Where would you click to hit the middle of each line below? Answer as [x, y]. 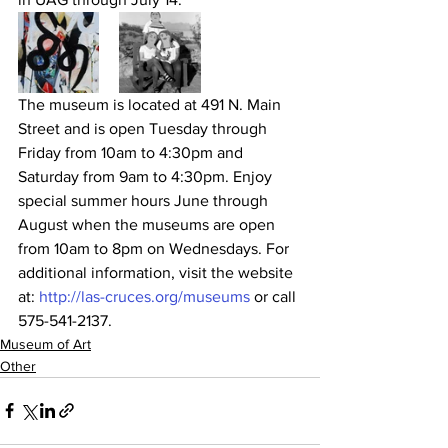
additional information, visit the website [157, 272]
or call [275, 296]
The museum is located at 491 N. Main [151, 104]
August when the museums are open [148, 224]
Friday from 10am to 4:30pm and [132, 152]
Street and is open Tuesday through [144, 128]
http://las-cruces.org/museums [144, 296]
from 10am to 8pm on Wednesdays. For [155, 248]
